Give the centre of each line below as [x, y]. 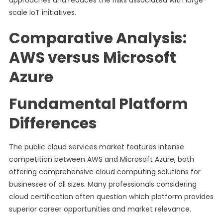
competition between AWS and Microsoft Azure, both [101, 159]
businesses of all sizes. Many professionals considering [103, 184]
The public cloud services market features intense [96, 147]
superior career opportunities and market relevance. [100, 209]
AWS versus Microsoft [92, 58]
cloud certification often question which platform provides [111, 197]
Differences [53, 123]
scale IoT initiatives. [42, 12]
